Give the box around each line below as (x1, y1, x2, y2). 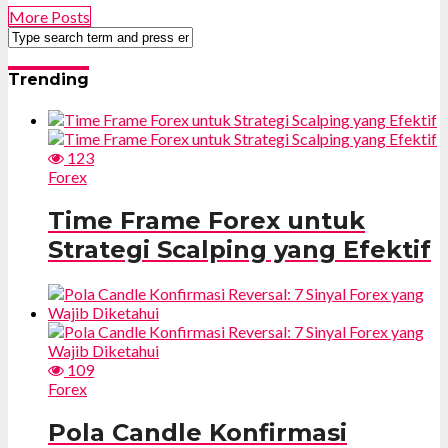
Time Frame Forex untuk (48, 205, 365, 235)
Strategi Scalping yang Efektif (48, 234, 431, 264)
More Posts (9, 6, 90, 26)
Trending (8, 69, 89, 89)
